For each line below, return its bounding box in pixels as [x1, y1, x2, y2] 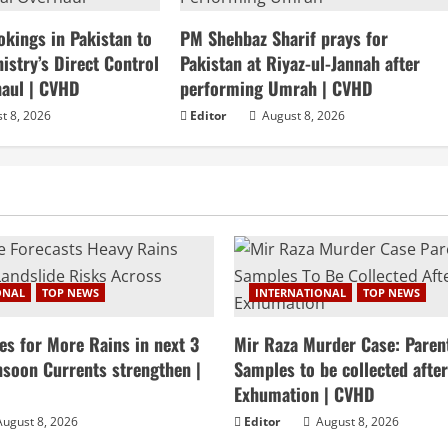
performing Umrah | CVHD [180, 75, 374, 102]
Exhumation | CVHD [234, 381, 375, 408]
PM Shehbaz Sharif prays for [180, 25, 389, 52]
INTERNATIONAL [255, 285, 346, 301]
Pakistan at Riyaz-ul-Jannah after [180, 50, 421, 77]
